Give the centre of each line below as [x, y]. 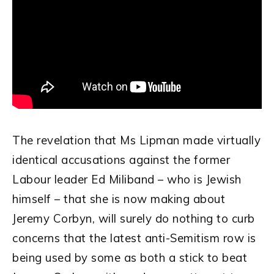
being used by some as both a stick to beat [130, 257]
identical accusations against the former [121, 159]
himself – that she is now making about [119, 198]
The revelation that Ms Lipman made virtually [136, 140]
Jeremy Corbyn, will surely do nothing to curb [134, 218]
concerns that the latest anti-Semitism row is [134, 238]
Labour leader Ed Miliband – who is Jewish [127, 179]
